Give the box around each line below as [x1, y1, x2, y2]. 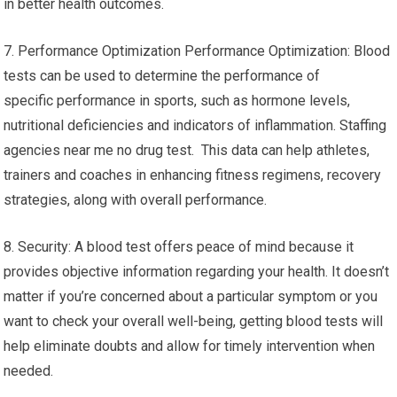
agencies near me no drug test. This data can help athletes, [4, 142, 370, 159]
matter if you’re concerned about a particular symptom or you [4, 288, 378, 305]
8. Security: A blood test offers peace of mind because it [4, 238, 354, 255]
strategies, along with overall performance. [4, 191, 268, 208]
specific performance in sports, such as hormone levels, [4, 92, 351, 109]
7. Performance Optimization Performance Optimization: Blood [4, 43, 391, 59]
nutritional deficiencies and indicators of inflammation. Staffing [4, 117, 387, 134]
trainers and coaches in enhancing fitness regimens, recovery [4, 167, 382, 183]
